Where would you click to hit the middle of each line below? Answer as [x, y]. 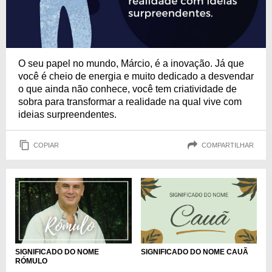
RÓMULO [31, 261]
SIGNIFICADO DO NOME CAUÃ [194, 252]
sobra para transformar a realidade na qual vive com [130, 102]
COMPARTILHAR [228, 145]
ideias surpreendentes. [67, 114]
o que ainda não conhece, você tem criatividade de [127, 89]
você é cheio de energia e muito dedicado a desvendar [136, 76]
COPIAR [46, 145]
